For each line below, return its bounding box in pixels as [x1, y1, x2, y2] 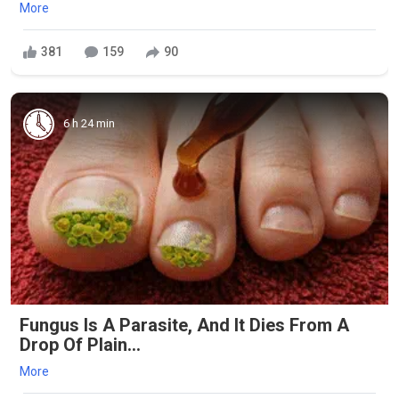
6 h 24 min [63, 117, 115, 131]
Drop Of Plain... [20, 334, 141, 356]
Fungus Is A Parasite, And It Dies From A [20, 314, 349, 337]
